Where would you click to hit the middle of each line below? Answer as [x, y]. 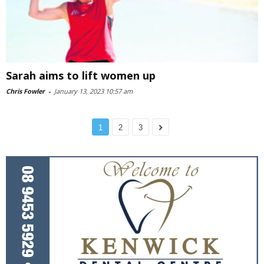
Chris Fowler [25, 91]
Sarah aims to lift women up [81, 76]
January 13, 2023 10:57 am [93, 91]
